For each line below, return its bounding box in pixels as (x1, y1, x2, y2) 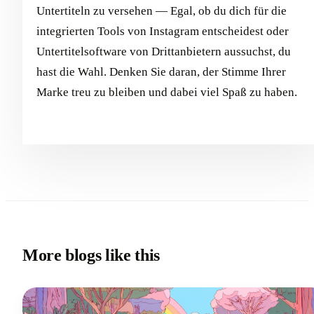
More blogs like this (22, 246, 160, 265)
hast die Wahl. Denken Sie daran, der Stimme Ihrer (36, 65, 286, 79)
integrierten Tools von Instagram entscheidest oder (36, 25, 289, 39)
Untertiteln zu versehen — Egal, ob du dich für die (36, 4, 287, 18)
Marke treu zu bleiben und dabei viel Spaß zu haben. (36, 86, 297, 100)
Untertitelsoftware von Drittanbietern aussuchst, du (36, 45, 291, 59)
